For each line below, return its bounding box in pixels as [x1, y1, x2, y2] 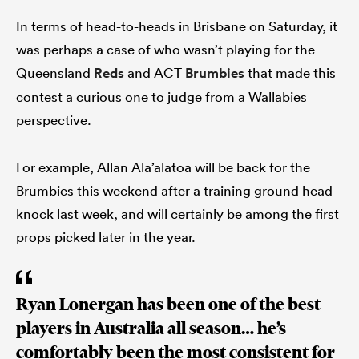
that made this [244, 63, 336, 81]
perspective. [16, 111, 91, 128]
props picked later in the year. [16, 228, 196, 245]
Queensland [16, 63, 94, 81]
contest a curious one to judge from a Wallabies [16, 87, 307, 105]
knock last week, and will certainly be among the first [16, 204, 339, 222]
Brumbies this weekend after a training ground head [16, 181, 333, 199]
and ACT [124, 63, 185, 81]
